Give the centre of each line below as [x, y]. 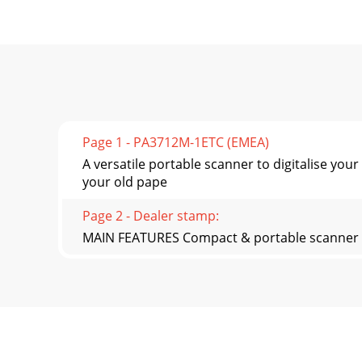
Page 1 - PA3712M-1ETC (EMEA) [176, 143]
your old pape [125, 182]
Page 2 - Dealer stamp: [151, 216]
